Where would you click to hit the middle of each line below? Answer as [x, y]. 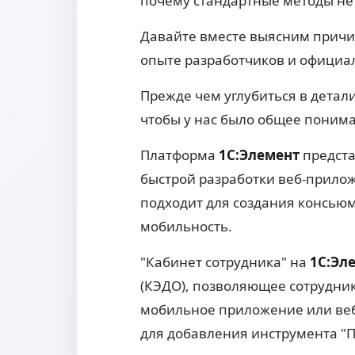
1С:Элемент [259, 155]
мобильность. [186, 227]
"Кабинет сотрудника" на [225, 262]
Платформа [179, 155]
